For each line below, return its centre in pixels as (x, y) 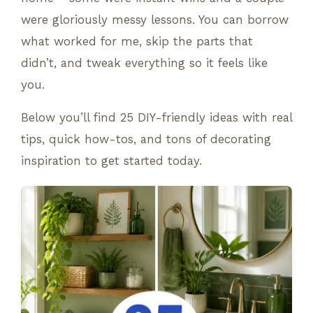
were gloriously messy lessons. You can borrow (155, 19)
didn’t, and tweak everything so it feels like (144, 63)
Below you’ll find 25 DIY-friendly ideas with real (156, 117)
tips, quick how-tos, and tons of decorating (146, 139)
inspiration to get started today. (111, 160)
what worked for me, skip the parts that (137, 41)
